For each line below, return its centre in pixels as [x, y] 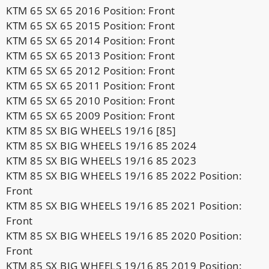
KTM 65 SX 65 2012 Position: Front [91, 70]
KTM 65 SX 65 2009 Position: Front [91, 115]
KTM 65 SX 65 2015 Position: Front [91, 25]
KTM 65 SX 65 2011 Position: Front [91, 85]
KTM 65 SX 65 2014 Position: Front [91, 40]
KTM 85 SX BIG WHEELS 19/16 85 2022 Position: [124, 175]
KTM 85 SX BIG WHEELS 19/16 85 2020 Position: [124, 235]
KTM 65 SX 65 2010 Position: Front [91, 100]
